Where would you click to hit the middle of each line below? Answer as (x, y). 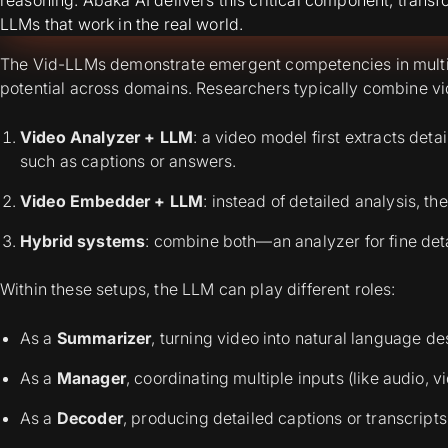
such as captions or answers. (128, 160)
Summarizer (104, 337)
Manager (91, 377)
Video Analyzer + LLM (107, 136)
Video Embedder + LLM (112, 200)
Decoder (89, 417)
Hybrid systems (83, 240)
